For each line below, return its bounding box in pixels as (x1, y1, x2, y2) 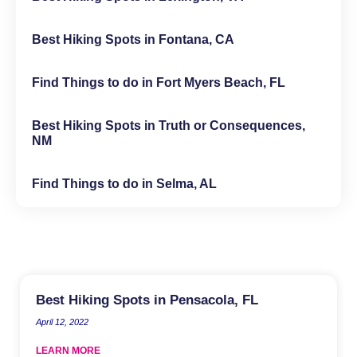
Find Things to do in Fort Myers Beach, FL (32, 75, 285, 89)
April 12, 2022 (36, 316, 88, 327)
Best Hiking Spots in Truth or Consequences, (32, 118, 305, 132)
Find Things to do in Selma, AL (32, 176, 217, 190)
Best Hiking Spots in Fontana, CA (32, 32, 234, 46)
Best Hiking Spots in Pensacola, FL (36, 292, 258, 308)
